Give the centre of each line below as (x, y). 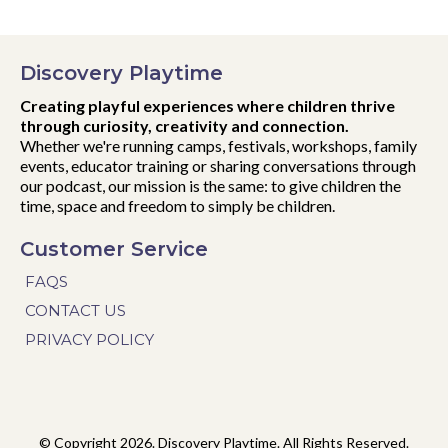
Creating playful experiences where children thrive (207, 105)
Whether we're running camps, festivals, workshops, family (218, 145)
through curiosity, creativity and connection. (184, 125)
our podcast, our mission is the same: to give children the (210, 185)
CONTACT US (75, 310)
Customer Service (114, 248)
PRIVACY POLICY (89, 339)
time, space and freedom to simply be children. (177, 205)
